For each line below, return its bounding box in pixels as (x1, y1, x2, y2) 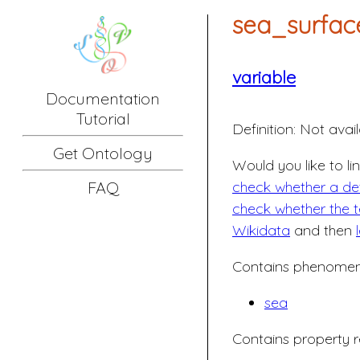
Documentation (46, 88, 160, 108)
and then (290, 220, 356, 239)
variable (232, 66, 296, 89)
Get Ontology (53, 142, 153, 163)
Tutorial (76, 108, 130, 129)
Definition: (232, 119, 296, 138)
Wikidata (232, 220, 290, 239)
